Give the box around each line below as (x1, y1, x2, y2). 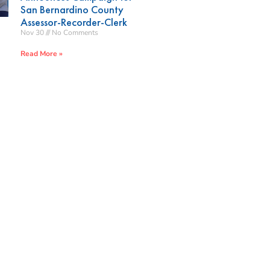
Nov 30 (20, 27, 46, 37)
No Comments (50, 27, 99, 37)
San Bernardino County (20, 2, 124, 16)
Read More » (20, 48, 63, 58)
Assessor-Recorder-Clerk (20, 14, 128, 29)
